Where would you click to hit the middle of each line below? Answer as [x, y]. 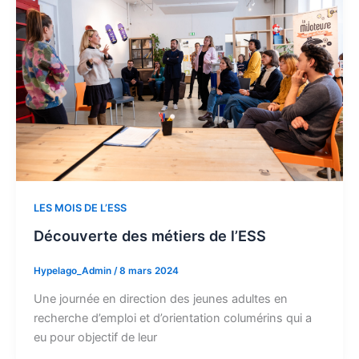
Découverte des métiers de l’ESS [149, 236]
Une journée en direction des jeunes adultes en [160, 299]
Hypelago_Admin [73, 270]
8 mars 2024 [149, 270]
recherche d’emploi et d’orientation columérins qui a [172, 318]
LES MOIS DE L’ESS [80, 208]
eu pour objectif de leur [95, 337]
